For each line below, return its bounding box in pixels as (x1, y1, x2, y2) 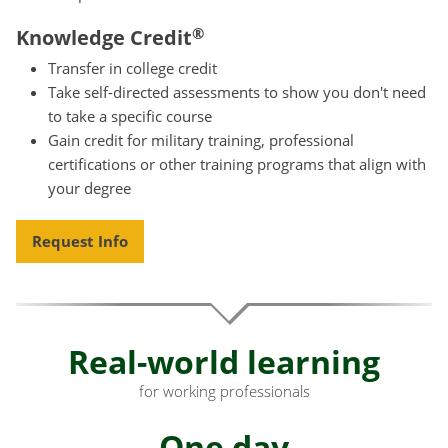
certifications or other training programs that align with (48, 154, 426, 175)
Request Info (32, 230, 128, 251)
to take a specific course (48, 106, 212, 127)
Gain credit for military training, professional (48, 130, 354, 151)
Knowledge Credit (16, 24, 192, 52)
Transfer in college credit (48, 58, 217, 79)
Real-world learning (68, 339, 380, 383)
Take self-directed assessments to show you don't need (48, 82, 426, 103)
